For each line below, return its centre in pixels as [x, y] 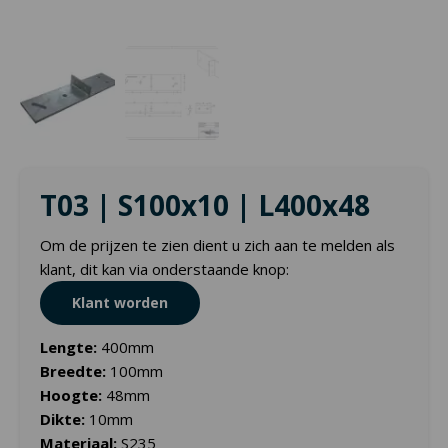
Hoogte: [71, 395]
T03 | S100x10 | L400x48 [205, 205]
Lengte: [68, 347]
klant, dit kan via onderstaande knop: [164, 269]
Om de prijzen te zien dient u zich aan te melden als [217, 245]
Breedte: [73, 371]
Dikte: [62, 419]
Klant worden [120, 303]
